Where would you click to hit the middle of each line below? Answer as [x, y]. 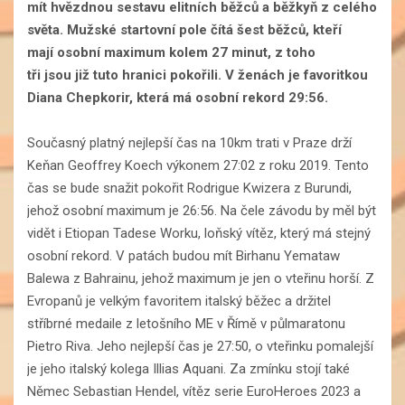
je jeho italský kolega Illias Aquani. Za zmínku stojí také [188, 369]
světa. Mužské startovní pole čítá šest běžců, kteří [184, 30]
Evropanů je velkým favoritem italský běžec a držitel [179, 301]
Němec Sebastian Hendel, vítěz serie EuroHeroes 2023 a [194, 392]
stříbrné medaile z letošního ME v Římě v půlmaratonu [186, 324]
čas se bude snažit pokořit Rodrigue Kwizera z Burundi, [189, 188]
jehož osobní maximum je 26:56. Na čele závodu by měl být [202, 211]
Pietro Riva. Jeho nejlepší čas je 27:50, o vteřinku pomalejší [200, 347]
